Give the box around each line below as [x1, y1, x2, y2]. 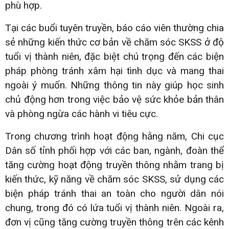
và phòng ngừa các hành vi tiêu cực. [5, 107, 158, 120]
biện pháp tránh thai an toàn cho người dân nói [5, 187, 224, 199]
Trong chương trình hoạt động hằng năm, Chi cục [5, 130, 224, 142]
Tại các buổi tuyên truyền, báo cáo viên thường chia [5, 21, 224, 34]
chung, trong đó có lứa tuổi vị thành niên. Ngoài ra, [5, 201, 224, 214]
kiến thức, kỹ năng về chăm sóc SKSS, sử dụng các [5, 173, 224, 185]
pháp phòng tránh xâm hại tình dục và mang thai [5, 64, 224, 77]
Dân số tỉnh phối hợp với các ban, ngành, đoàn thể [5, 144, 224, 156]
